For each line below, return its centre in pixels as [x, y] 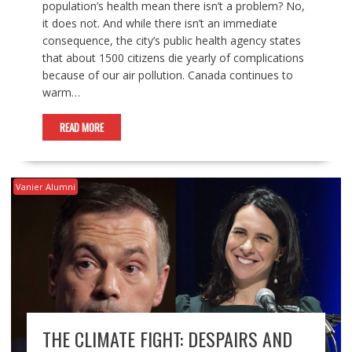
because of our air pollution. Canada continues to [167, 75]
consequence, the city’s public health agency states [171, 40]
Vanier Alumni [45, 186]
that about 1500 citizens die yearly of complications [173, 57]
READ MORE [81, 127]
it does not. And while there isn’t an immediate [159, 23]
